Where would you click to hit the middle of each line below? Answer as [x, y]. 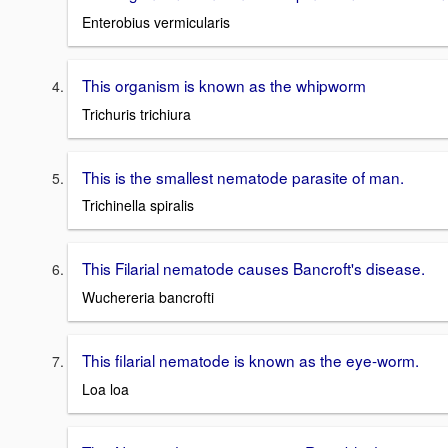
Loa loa [105, 388]
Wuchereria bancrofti [148, 297]
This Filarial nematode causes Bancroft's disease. [253, 268]
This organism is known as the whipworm [224, 85]
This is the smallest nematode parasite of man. [243, 176]
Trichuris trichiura [136, 113]
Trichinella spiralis [138, 205]
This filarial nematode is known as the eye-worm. [250, 360]
